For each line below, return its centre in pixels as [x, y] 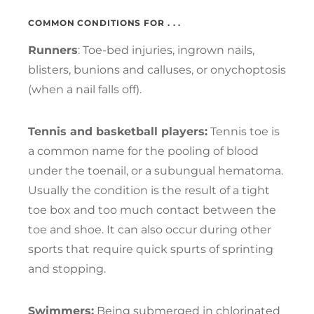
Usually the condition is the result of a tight [149, 190]
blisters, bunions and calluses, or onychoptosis [157, 69]
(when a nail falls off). [85, 89]
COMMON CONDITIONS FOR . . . [105, 22]
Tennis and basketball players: [118, 131]
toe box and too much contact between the [152, 210]
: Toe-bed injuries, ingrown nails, [166, 50]
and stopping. [67, 268]
